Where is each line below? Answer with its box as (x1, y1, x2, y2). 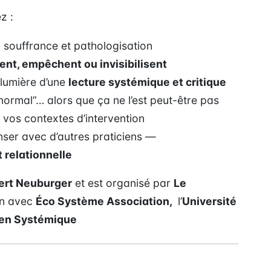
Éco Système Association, (36, 195, 175, 208)
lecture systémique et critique (68, 75, 227, 88)
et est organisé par (72, 177, 174, 190)
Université (182, 195, 237, 208)
